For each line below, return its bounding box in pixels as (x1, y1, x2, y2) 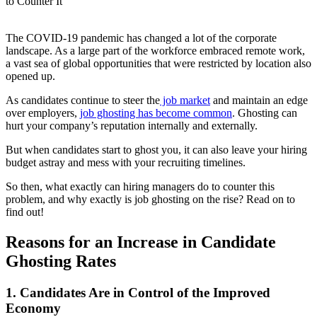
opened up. (6, 69, 55, 82)
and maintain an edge (210, 93, 308, 106)
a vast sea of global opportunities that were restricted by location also (6, 57, 311, 69)
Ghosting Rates (6, 251, 116, 270)
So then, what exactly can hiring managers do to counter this (6, 180, 275, 192)
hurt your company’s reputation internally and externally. (6, 119, 260, 132)
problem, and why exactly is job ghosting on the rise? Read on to (6, 192, 295, 205)
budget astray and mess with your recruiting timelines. (6, 156, 246, 168)
